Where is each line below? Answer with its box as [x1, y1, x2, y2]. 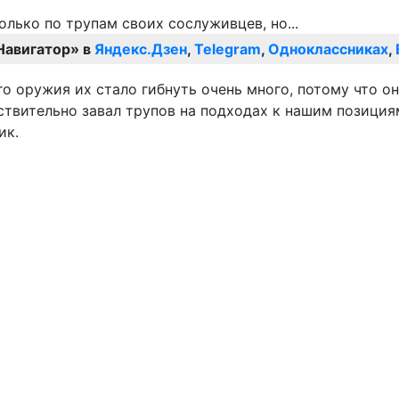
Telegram [194, 40, 261, 59]
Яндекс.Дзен [94, 40, 187, 59]
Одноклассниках [268, 40, 388, 59]
